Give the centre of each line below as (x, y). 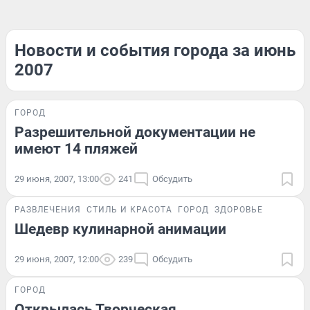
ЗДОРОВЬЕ (239, 210)
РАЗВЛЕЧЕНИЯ (48, 210)
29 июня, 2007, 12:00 (57, 259)
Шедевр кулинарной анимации (120, 229)
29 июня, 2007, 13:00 (57, 179)
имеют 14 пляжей (76, 149)
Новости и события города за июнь (155, 51)
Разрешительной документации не (135, 132)
